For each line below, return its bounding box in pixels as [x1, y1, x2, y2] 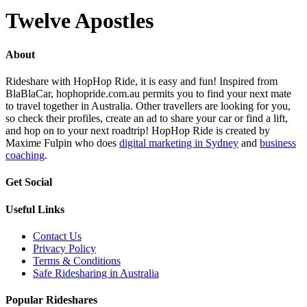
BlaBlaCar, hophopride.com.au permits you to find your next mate [5, 88, 291, 100]
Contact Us [33, 230, 82, 242]
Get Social [5, 176, 52, 188]
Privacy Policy [33, 242, 96, 254]
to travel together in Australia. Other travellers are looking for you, [5, 100, 291, 112]
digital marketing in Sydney [119, 137, 238, 149]
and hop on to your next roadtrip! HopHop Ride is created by [5, 125, 270, 137]
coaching [5, 149, 45, 162]
